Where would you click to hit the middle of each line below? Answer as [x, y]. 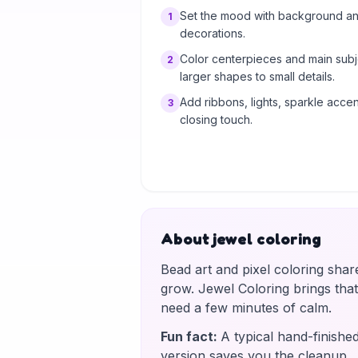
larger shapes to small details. [257, 76]
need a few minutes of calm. [246, 308]
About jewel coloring [241, 239]
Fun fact [187, 336]
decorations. [213, 33]
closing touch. [216, 119]
